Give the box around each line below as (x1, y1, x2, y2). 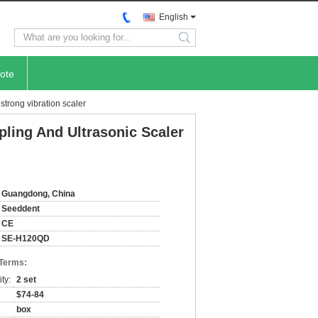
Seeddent (1, 204, 40, 214)
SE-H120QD (1, 234, 50, 243)
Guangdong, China (1, 189, 75, 199)
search (182, 38, 210, 48)
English (159, 12, 188, 22)
